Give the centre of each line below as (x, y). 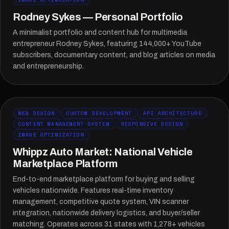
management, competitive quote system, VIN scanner (101, 202)
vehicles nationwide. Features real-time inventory (93, 190)
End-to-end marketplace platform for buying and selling (104, 179)
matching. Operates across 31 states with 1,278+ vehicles (109, 224)
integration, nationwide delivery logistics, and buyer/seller (106, 213)
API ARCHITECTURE (173, 113)
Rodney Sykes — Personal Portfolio (98, 17)
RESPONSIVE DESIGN (152, 124)
